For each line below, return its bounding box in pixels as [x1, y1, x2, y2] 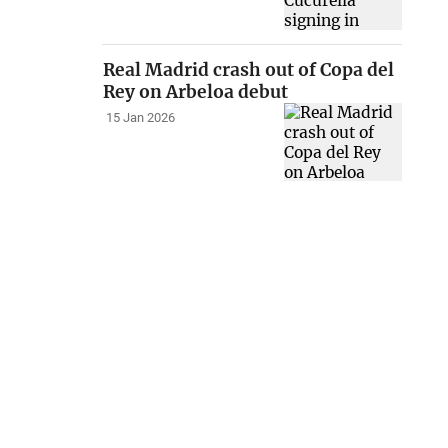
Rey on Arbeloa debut [103, 80, 289, 103]
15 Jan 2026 [105, 110, 175, 126]
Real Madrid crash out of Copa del [103, 58, 395, 81]
